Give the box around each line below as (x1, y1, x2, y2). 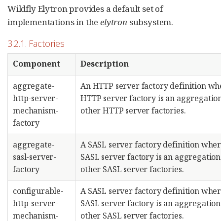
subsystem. (127, 16, 174, 28)
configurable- (13, 185, 64, 196)
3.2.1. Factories (7, 37, 65, 49)
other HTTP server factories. (80, 105, 186, 116)
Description (80, 58, 129, 69)
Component (13, 58, 60, 69)
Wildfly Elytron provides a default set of (7, 3, 163, 14)
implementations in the (7, 16, 101, 28)
